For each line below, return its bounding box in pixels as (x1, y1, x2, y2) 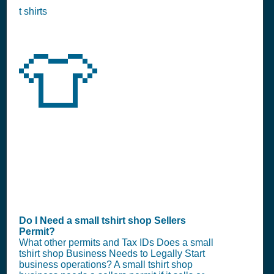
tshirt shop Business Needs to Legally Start (19, 248, 205, 259)
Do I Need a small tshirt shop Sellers (19, 215, 186, 226)
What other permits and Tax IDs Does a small (19, 237, 213, 248)
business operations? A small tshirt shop (19, 259, 193, 270)
